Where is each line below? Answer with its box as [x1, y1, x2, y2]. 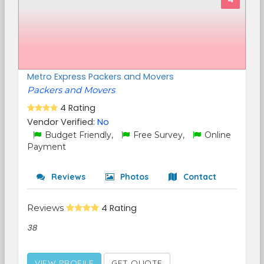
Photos [118, 171, 148, 182]
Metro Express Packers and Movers [27, 71, 174, 82]
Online [202, 130, 231, 140]
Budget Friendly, [42, 130, 115, 140]
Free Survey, [131, 130, 187, 140]
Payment [27, 141, 66, 152]
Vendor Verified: [27, 116, 97, 128]
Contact [181, 171, 216, 182]
